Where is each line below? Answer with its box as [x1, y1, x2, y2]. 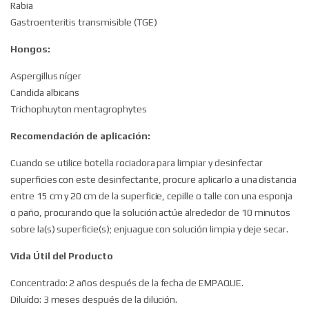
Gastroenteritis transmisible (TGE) [10, 17, 157, 28]
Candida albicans [10, 87, 80, 99]
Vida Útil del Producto [10, 250, 114, 262]
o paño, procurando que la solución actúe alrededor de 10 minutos [10, 207, 291, 219]
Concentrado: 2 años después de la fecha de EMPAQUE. [10, 277, 243, 289]
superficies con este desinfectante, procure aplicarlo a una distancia [10, 174, 297, 186]
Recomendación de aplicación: [10, 130, 150, 142]
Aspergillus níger [10, 70, 82, 82]
